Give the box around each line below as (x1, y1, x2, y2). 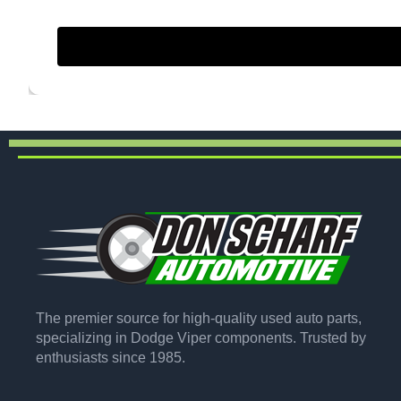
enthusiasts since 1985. (36, 349, 185, 365)
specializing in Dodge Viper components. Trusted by (36, 329, 366, 346)
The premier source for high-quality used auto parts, (36, 310, 362, 326)
